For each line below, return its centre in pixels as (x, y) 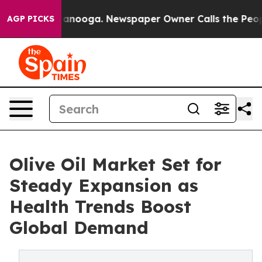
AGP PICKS (31, 19)
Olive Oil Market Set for (116, 164)
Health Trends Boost (100, 206)
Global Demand (79, 227)
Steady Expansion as (104, 185)
